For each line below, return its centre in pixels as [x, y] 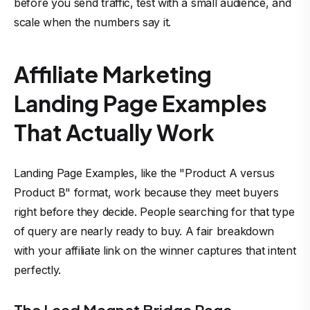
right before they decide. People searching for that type [154, 212]
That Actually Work [114, 132]
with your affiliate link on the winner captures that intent [155, 250]
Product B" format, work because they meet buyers [146, 192]
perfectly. [37, 270]
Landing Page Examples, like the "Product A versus [144, 173]
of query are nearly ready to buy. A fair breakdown [144, 231]
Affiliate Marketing [113, 74]
